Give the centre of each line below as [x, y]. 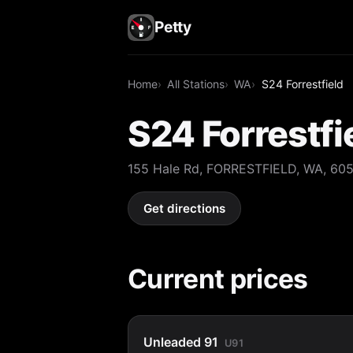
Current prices [218, 278]
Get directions [185, 209]
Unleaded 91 [181, 342]
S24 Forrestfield [302, 84]
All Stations [196, 84]
